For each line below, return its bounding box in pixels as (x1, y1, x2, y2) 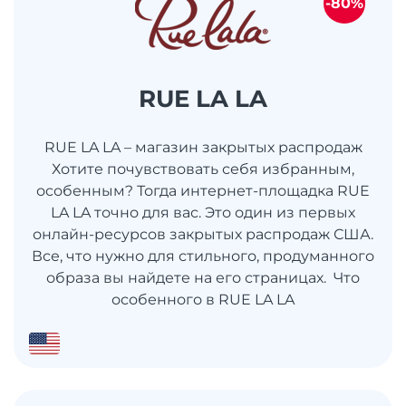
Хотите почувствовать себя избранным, (52, 159, 354, 178)
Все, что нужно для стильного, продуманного (32, 246, 374, 265)
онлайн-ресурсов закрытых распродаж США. (33, 225, 373, 243)
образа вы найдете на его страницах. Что (46, 268, 360, 286)
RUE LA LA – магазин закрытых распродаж (43, 138, 362, 156)
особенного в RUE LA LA (111, 290, 295, 308)
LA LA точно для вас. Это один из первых (51, 203, 355, 221)
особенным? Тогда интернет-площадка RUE (36, 181, 370, 199)
